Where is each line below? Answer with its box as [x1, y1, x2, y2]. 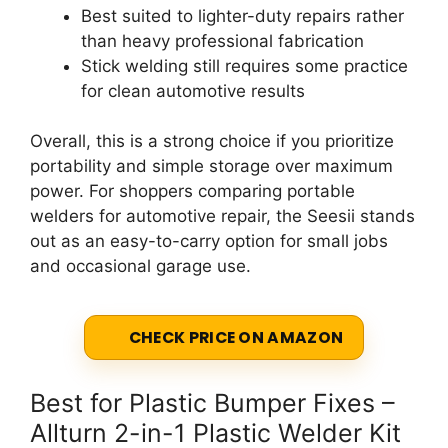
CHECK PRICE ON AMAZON [128, 326, 344, 348]
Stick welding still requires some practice [81, 55, 408, 76]
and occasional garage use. [30, 256, 251, 277]
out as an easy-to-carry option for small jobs [30, 231, 388, 252]
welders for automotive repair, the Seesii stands [30, 206, 415, 227]
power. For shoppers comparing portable [30, 181, 355, 202]
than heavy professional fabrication [81, 30, 364, 51]
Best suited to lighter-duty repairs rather [81, 5, 404, 26]
